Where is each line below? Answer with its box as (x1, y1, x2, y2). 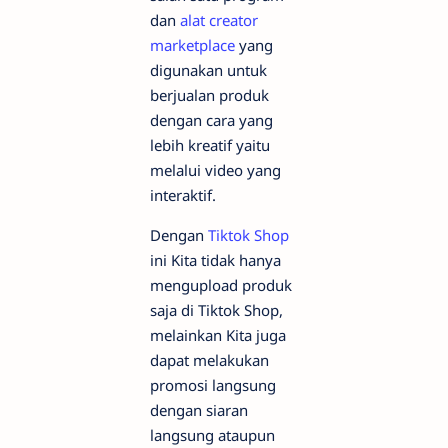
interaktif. (150, 185, 216, 206)
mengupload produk (150, 275, 292, 296)
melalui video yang (150, 160, 281, 181)
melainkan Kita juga (150, 325, 286, 346)
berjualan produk (150, 85, 269, 106)
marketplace (150, 35, 235, 56)
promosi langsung (150, 375, 276, 396)
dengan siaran (150, 400, 248, 421)
